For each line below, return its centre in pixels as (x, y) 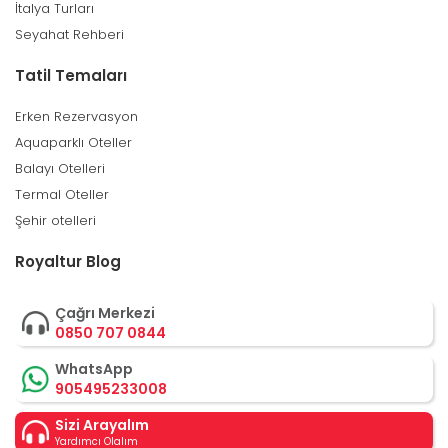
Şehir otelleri (55, 220)
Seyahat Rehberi (69, 34)
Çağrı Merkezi (105, 313)
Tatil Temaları (71, 75)
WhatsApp (94, 369)
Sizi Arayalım (102, 425)
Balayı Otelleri (60, 168)
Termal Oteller (62, 194)
